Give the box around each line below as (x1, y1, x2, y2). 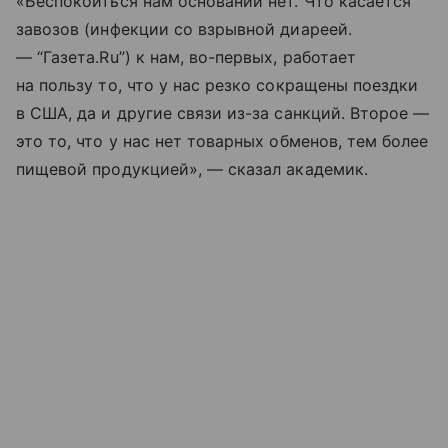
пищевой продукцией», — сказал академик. (16, 158, 368, 179)
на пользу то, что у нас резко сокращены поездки (16, 74, 419, 95)
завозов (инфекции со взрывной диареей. (16, 18, 352, 39)
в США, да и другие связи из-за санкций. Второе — (16, 102, 430, 123)
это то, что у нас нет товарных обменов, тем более (16, 130, 429, 151)
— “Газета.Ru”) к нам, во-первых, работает (16, 46, 356, 67)
